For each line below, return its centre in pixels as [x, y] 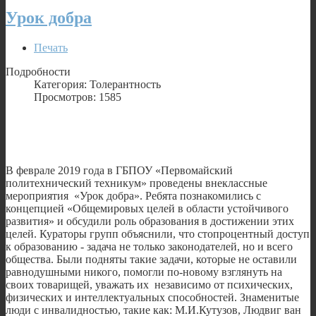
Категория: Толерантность [97, 84]
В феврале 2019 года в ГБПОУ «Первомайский [119, 170]
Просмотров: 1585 [78, 97]
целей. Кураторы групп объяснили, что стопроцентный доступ [158, 233]
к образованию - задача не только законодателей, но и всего [149, 246]
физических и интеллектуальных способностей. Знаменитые [152, 297]
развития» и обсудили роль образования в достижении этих [150, 221]
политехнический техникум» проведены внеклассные [136, 183]
